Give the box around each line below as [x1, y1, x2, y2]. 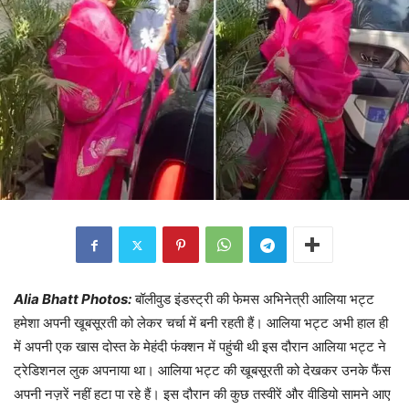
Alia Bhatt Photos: [14, 290, 131, 309]
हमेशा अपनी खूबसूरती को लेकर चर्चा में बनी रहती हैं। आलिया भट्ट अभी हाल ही [14, 314, 388, 332]
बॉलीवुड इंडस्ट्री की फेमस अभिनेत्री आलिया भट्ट [135, 290, 374, 309]
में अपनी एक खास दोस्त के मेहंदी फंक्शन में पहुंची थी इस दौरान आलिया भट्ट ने [14, 338, 386, 356]
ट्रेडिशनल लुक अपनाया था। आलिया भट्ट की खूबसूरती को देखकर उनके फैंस [14, 362, 391, 380]
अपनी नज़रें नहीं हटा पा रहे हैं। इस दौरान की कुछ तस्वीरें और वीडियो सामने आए [14, 385, 391, 404]
